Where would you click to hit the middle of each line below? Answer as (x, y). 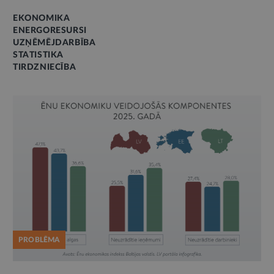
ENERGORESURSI (50, 31)
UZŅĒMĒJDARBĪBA (54, 43)
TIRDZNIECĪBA (45, 68)
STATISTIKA (38, 55)
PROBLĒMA (39, 239)
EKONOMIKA (42, 19)
